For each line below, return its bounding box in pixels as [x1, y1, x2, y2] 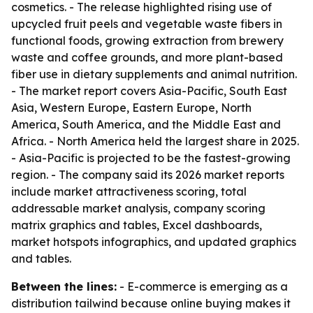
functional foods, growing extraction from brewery [11, 34, 284, 48]
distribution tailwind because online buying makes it [11, 296, 291, 310]
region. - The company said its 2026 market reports [11, 168, 284, 182]
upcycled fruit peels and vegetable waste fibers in [11, 17, 282, 31]
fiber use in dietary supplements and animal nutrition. [11, 67, 297, 81]
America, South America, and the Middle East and [11, 117, 281, 131]
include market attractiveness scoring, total [11, 184, 247, 198]
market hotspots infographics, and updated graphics [11, 235, 296, 249]
